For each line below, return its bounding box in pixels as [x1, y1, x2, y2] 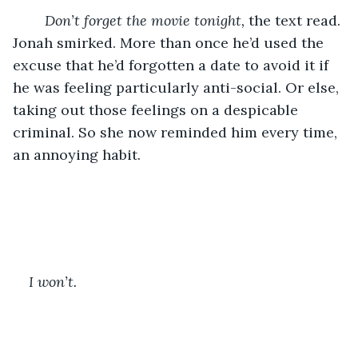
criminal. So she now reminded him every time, [13, 122, 341, 141]
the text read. [249, 10, 344, 30]
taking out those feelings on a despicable [13, 100, 302, 119]
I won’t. [29, 272, 77, 291]
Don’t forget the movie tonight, [45, 10, 249, 30]
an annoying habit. [13, 145, 141, 164]
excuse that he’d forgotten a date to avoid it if [13, 55, 332, 74]
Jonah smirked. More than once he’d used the [13, 33, 328, 52]
